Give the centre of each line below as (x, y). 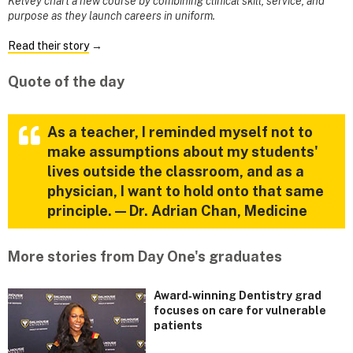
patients (178, 325)
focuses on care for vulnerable (240, 310)
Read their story (48, 46)
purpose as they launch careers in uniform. (111, 16)
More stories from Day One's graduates (145, 256)
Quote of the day (66, 82)
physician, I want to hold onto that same (186, 191)
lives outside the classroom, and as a (176, 171)
